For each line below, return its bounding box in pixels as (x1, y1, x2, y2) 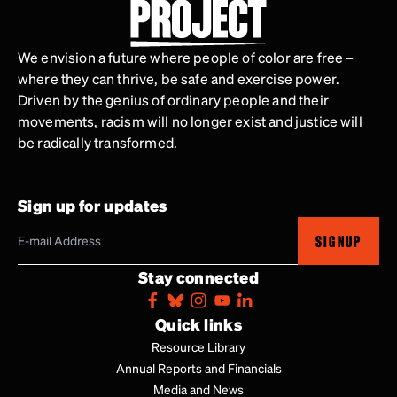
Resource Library (152, 338, 245, 354)
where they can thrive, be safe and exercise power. (18, 68, 340, 88)
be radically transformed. (18, 132, 178, 152)
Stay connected (137, 266, 260, 287)
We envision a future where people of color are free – (18, 47, 354, 66)
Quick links (155, 313, 242, 334)
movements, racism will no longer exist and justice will (18, 111, 362, 130)
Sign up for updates (18, 194, 167, 215)
